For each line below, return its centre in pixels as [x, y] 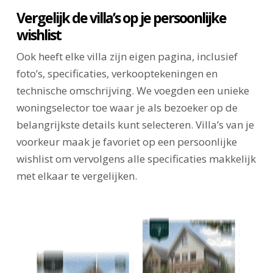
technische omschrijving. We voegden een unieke [133, 90]
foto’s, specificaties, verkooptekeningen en [117, 73]
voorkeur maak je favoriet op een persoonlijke [126, 141]
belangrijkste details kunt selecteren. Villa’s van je [135, 124]
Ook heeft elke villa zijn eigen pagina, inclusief [127, 56]
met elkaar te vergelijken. [76, 175]
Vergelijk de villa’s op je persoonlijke [121, 17]
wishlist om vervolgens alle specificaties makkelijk [136, 158]
